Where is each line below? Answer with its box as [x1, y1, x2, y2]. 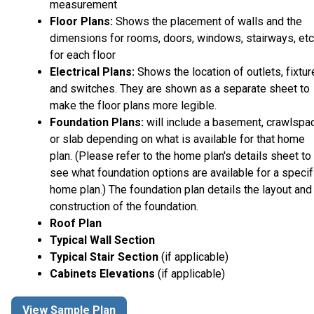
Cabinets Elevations [50, 266, 158, 280]
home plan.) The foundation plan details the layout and [50, 182, 312, 196]
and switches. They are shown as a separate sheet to [50, 81, 310, 95]
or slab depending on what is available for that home [50, 132, 305, 146]
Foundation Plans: [50, 115, 144, 129]
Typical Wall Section [50, 233, 155, 247]
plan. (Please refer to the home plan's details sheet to [50, 149, 311, 163]
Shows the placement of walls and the [113, 14, 302, 28]
